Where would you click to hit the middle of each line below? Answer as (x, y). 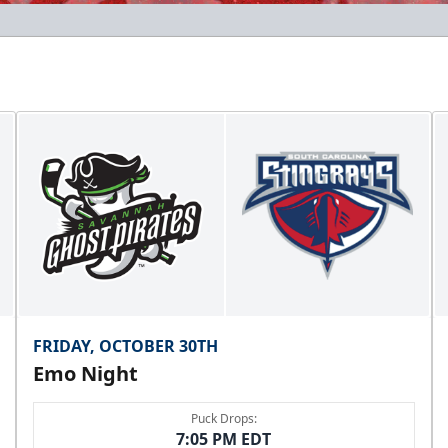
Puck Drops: (223, 419)
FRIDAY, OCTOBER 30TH (126, 346)
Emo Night (86, 374)
